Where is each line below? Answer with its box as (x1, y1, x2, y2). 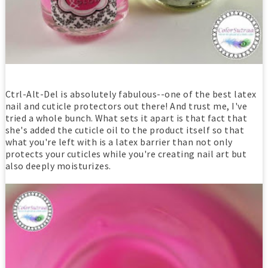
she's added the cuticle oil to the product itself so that (5, 124, 245, 136)
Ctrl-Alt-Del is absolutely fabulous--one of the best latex (5, 88, 257, 100)
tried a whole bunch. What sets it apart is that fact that (5, 112, 248, 124)
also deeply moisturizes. (5, 160, 111, 172)
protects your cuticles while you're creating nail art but (5, 148, 247, 160)
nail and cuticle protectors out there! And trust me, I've (5, 100, 248, 112)
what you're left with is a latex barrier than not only (5, 136, 233, 148)
